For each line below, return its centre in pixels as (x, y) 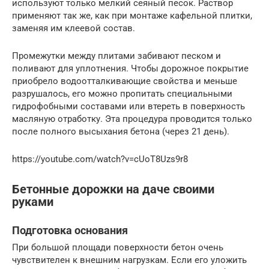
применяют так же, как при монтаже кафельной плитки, (132, 15)
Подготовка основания (70, 230)
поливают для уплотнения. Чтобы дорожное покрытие (130, 68)
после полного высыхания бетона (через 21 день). (121, 131)
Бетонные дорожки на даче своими (113, 189)
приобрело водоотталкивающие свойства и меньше (125, 81)
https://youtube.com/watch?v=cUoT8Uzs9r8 (100, 159)
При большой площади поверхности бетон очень (118, 247)
